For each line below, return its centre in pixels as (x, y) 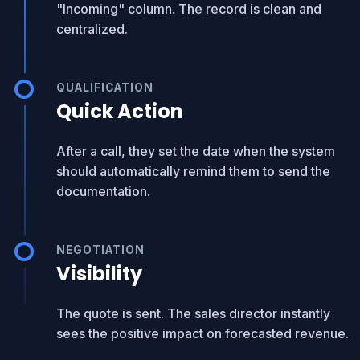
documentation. (103, 191)
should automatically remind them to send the (193, 171)
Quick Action (120, 111)
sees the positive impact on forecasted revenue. (202, 333)
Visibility (99, 274)
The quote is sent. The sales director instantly (193, 313)
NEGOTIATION (100, 250)
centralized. (92, 29)
